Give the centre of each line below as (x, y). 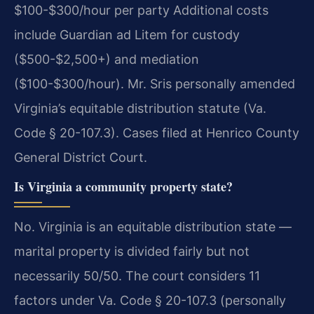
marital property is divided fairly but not (132, 251)
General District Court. (81, 158)
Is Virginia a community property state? (123, 186)
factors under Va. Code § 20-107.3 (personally (150, 300)
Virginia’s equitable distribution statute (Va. (140, 109)
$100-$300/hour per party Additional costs (141, 11)
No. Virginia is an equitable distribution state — (153, 226)
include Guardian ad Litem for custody (127, 35)
